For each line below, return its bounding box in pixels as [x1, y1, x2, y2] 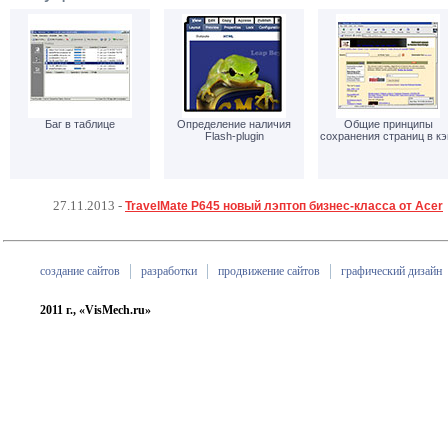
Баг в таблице [45, 118, 115, 130]
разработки [141, 264, 197, 279]
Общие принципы [343, 118, 433, 130]
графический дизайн [341, 264, 442, 279]
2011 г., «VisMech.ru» [40, 303, 151, 317]
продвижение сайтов [218, 264, 320, 279]
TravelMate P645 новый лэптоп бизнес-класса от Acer [125, 199, 443, 213]
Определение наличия [177, 118, 291, 130]
